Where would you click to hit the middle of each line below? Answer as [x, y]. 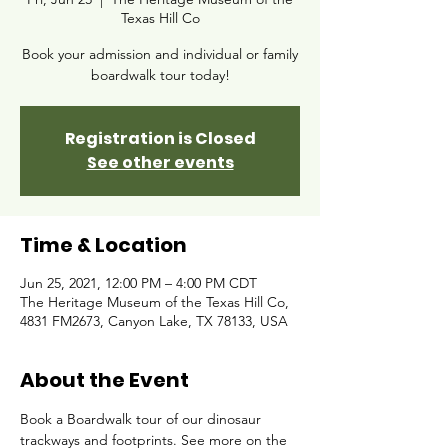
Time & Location [103, 245]
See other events [160, 162]
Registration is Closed [160, 138]
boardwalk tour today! [160, 75]
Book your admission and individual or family [160, 54]
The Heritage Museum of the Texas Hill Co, [154, 302]
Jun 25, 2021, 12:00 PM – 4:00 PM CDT [138, 283]
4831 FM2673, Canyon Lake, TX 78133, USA [154, 321]
